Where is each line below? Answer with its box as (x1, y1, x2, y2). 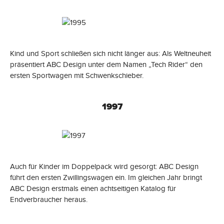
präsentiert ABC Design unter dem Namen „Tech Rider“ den (10, 59, 202, 69)
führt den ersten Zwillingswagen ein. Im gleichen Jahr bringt (10, 172, 202, 182)
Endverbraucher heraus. (10, 194, 87, 204)
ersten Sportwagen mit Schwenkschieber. (10, 70, 143, 80)
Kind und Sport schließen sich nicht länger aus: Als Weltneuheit (10, 48, 211, 58)
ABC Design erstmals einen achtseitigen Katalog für (10, 183, 176, 193)
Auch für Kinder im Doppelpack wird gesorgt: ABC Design (10, 161, 198, 171)
